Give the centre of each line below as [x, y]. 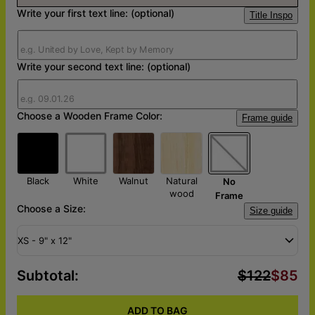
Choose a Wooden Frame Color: [91, 115]
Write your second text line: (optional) [104, 66]
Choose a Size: [51, 208]
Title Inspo [271, 15]
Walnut [134, 180]
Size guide [271, 210]
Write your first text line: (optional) [96, 13]
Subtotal [46, 275]
